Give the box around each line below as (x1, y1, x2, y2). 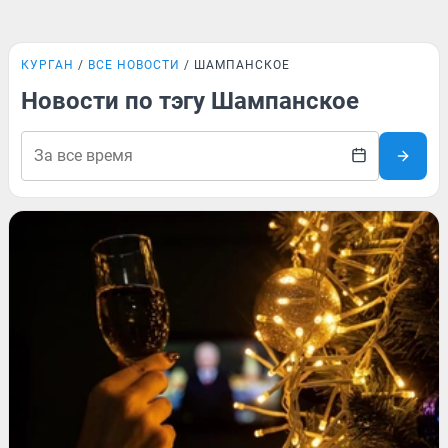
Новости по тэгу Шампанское (21, 87, 359, 115)
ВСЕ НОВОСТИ (88, 58, 180, 72)
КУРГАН (21, 58, 74, 72)
